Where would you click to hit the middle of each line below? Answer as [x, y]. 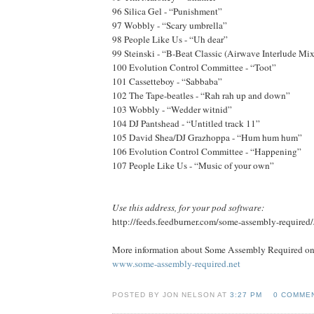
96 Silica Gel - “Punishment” [167, 11]
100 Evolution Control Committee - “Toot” [194, 67]
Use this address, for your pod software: [188, 207]
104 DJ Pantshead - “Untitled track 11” [186, 123]
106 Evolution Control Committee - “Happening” [207, 151]
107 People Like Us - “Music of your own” [193, 165]
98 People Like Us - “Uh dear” [170, 39]
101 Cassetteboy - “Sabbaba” [167, 81]
